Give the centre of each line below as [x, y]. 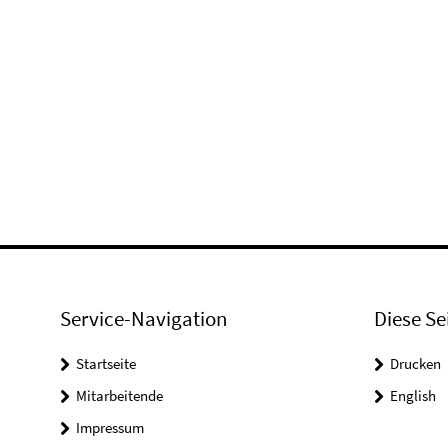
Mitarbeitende [119, 396]
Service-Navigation [143, 319]
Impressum [110, 428]
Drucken [415, 364]
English [412, 396]
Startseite [106, 364]
